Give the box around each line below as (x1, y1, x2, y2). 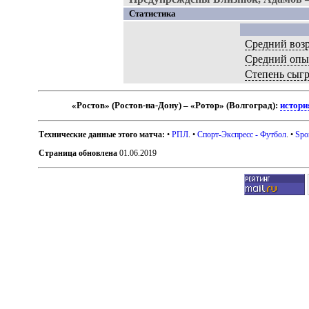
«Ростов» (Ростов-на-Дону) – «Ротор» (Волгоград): (72, 100, 281, 110)
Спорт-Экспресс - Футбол (197, 129, 287, 139)
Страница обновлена (39, 148, 118, 158)
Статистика (128, 8, 176, 19)
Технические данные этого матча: (39, 129, 166, 139)
